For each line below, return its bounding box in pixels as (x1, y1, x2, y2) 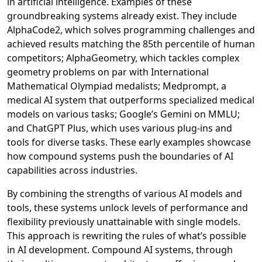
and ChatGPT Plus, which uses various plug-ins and (7, 122, 232, 135)
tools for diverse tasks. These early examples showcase (7, 136, 251, 149)
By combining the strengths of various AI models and (7, 187, 242, 201)
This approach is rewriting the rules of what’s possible (7, 229, 246, 243)
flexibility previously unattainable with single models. (7, 215, 240, 229)
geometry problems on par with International (7, 65, 209, 79)
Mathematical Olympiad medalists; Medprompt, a (7, 80, 226, 93)
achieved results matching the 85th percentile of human (7, 37, 255, 51)
